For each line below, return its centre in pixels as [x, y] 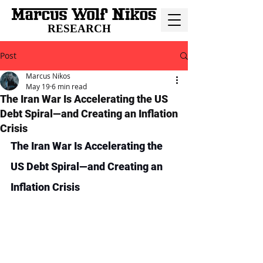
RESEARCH [79, 28]
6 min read [69, 86]
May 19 [38, 86]
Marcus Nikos [48, 76]
